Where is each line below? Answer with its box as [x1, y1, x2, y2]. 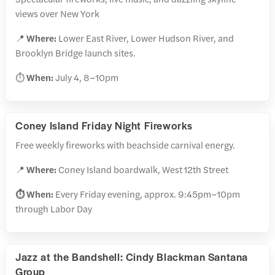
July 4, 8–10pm [53, 71, 118, 84]
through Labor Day [15, 202, 92, 215]
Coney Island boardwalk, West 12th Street [58, 163, 228, 176]
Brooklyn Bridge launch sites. [15, 46, 136, 60]
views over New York [15, 7, 99, 20]
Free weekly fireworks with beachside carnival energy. [15, 138, 235, 152]
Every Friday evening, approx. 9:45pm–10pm [55, 187, 240, 201]
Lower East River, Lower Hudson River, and [56, 31, 234, 45]
